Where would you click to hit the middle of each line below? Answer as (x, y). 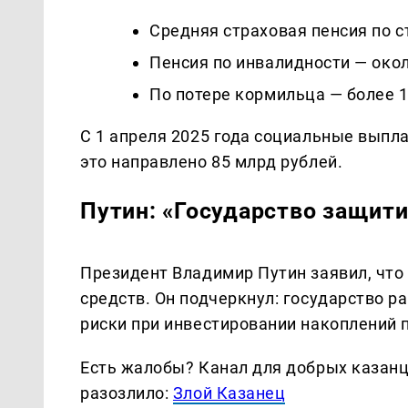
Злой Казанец (229, 393)
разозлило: (127, 393)
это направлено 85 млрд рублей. (212, 162)
